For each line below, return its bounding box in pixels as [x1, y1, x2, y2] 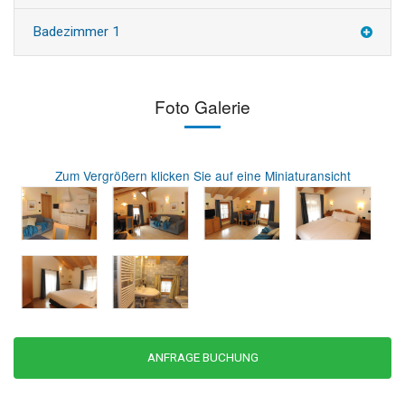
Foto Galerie [155, 94, 250, 119]
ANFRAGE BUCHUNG [146, 349, 259, 364]
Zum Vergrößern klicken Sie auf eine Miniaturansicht [54, 166, 351, 185]
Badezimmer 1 [33, 23, 120, 40]
